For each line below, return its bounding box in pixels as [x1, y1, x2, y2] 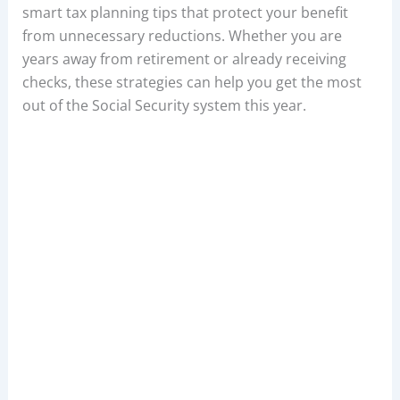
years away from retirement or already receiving [21, 48, 346, 69]
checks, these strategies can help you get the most [21, 71, 362, 92]
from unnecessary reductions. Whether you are [21, 25, 342, 46]
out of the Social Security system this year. [21, 95, 306, 115]
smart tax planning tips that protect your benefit [21, 2, 348, 22]
